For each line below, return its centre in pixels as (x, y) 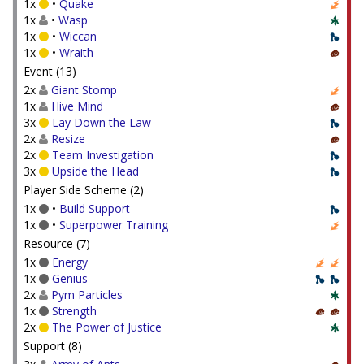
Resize (68, 139)
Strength (74, 311)
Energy (70, 262)
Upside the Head (95, 171)
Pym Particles (87, 295)
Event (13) (50, 71)
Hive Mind (77, 106)
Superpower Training (114, 225)
